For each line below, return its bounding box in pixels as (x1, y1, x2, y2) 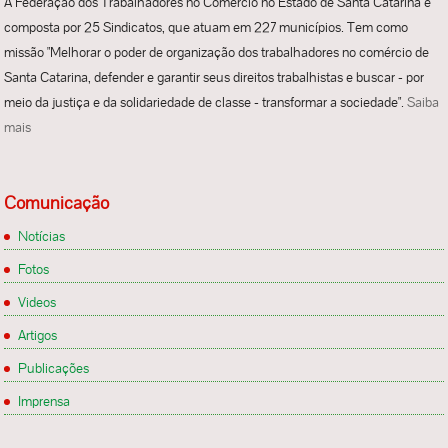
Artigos (18, 325, 58, 344)
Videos (18, 292, 57, 311)
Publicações (18, 358, 90, 377)
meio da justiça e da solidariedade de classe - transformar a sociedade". (4, 93, 408, 112)
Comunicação (4, 190, 110, 214)
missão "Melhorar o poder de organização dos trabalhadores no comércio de (4, 43, 430, 62)
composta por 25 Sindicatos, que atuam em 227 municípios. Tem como (4, 18, 409, 37)
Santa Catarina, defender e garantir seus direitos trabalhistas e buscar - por (4, 68, 425, 87)
